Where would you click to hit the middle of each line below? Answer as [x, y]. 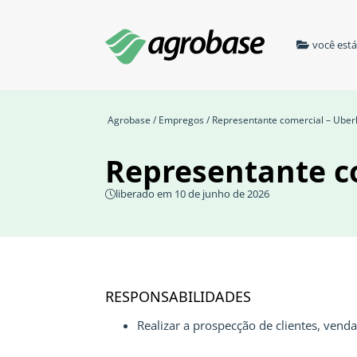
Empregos [181, 120]
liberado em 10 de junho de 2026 [192, 194]
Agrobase [129, 120]
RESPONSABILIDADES [178, 296]
